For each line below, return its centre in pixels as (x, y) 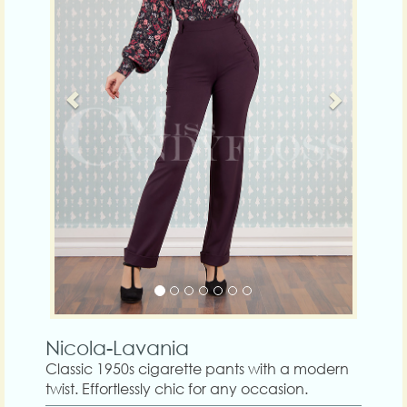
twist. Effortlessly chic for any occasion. (177, 388)
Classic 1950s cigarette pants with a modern (197, 368)
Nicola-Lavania (117, 347)
